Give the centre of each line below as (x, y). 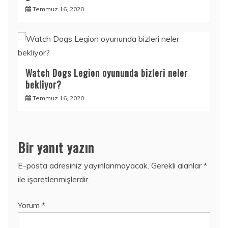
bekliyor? (44, 84)
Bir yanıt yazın (56, 147)
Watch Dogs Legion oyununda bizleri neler (107, 73)
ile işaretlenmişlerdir (53, 179)
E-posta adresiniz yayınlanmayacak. (83, 165)
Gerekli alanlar (177, 165)
